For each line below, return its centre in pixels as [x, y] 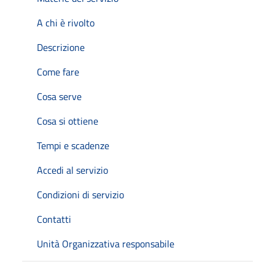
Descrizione [61, 47]
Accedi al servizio [72, 170]
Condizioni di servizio [80, 194]
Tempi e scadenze [73, 145]
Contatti [54, 219]
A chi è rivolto [66, 22]
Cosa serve [59, 96]
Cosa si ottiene [68, 121]
